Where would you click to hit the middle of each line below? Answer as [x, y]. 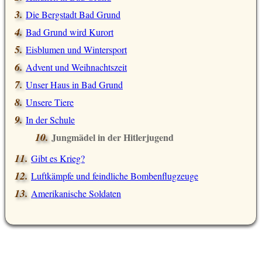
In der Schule [50, 120]
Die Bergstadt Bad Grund [73, 15]
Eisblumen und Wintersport [76, 50]
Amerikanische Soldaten [76, 194]
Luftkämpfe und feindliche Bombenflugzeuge [115, 176]
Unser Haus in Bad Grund [74, 85]
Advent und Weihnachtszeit [76, 67]
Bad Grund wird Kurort [70, 32]
